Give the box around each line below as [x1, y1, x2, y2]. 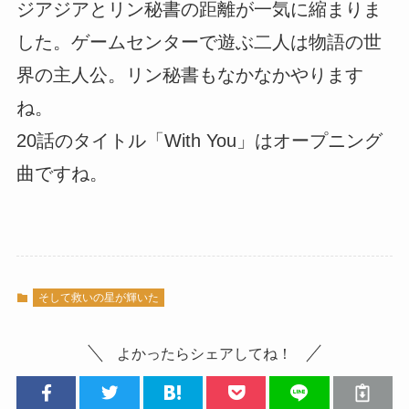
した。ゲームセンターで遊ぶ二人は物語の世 [16, 32, 382, 53]
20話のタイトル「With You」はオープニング [16, 131, 383, 152]
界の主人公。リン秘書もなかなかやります [16, 65, 363, 86]
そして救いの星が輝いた [37, 291, 159, 305]
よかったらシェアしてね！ [117, 345, 292, 362]
